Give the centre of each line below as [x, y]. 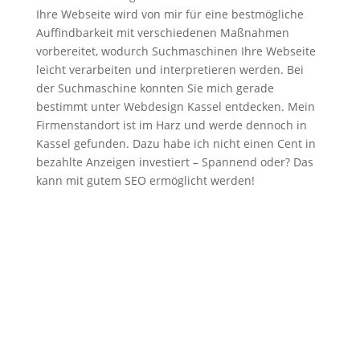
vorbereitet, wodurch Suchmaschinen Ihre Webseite [176, 51]
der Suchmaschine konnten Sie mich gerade [155, 88]
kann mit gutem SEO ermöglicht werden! [145, 180]
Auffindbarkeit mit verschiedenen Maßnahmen [162, 33]
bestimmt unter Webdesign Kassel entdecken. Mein [175, 106]
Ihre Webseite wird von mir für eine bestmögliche [170, 14]
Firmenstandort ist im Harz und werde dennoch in [171, 125]
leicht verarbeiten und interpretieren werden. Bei [170, 70]
